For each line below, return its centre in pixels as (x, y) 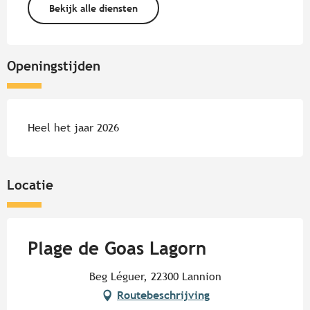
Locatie (30, 185)
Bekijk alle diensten (93, 8)
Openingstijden (54, 66)
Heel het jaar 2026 (73, 128)
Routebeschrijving (163, 295)
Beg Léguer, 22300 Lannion (155, 277)
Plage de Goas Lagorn (117, 249)
